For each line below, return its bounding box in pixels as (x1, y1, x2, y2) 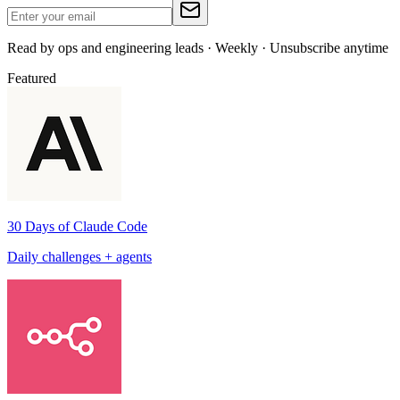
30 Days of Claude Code (7, 218, 147, 234)
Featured (7, 70, 56, 86)
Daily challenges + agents (7, 248, 152, 264)
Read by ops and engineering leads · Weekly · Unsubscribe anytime (7, 39, 388, 55)
